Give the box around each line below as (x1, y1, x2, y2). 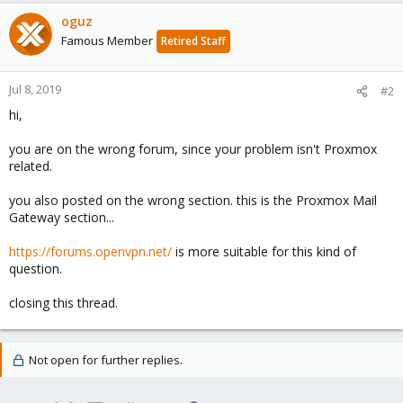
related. (9, 157, 52, 175)
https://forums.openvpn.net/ (9, 243, 172, 260)
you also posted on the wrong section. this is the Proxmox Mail (9, 192, 377, 209)
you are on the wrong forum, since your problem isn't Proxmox (9, 140, 377, 157)
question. (9, 260, 62, 277)
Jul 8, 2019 (9, 81, 61, 97)
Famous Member (61, 32, 153, 49)
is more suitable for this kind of (172, 243, 356, 260)
